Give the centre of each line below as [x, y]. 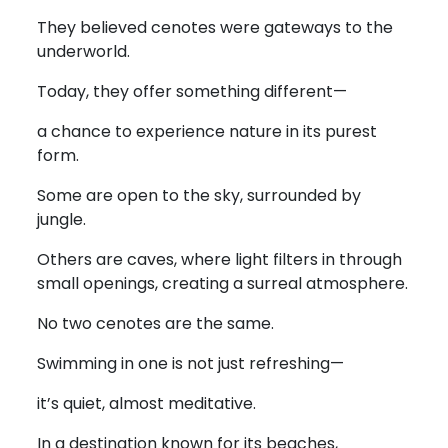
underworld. [83, 51]
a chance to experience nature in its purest [207, 131]
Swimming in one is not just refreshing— [190, 363]
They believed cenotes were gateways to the [215, 27]
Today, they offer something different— [192, 91]
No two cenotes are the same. [155, 323]
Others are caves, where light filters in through [219, 259]
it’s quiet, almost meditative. [146, 403]
